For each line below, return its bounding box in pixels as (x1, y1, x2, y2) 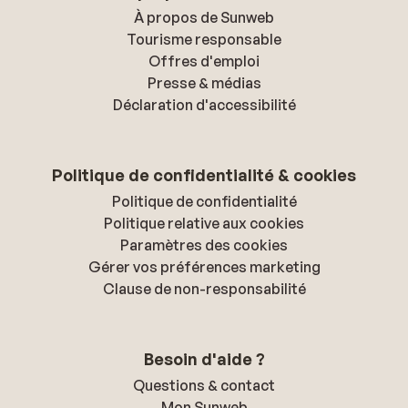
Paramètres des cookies (120, 236, 288, 254)
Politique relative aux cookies (104, 214, 304, 232)
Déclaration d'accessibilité (112, 96, 296, 114)
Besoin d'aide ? (143, 349, 265, 369)
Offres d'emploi (148, 52, 260, 70)
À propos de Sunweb (134, 8, 274, 26)
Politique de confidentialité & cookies (52, 165, 356, 185)
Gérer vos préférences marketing (87, 258, 321, 276)
